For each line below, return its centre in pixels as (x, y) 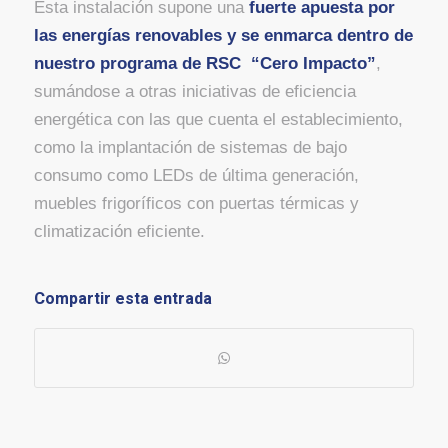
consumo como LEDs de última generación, (196, 176)
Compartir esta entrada (122, 298)
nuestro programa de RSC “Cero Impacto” (204, 64)
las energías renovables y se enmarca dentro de (223, 36)
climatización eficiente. (119, 232)
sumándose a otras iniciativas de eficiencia (194, 92)
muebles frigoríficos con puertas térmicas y (196, 204)
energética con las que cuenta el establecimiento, (218, 120)
